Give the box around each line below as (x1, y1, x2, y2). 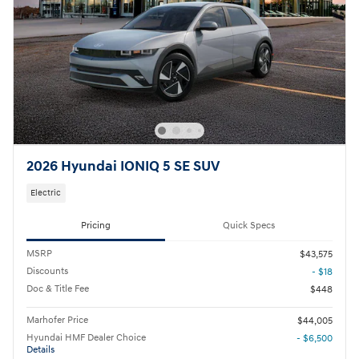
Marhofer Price (26, 313, 88, 326)
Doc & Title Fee (26, 282, 89, 295)
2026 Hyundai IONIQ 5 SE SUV (26, 158, 220, 176)
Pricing (81, 220, 111, 232)
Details (26, 343, 54, 356)
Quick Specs (223, 220, 275, 232)
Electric (30, 188, 62, 199)
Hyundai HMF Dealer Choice (26, 331, 146, 344)
